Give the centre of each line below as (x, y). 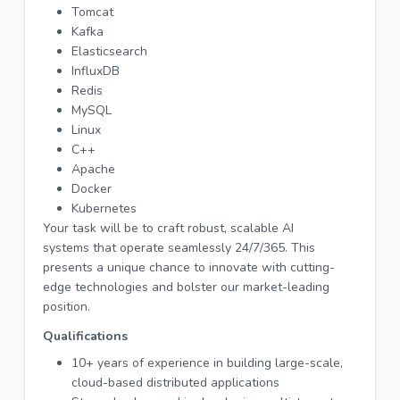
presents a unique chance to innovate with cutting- (189, 267)
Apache (93, 169)
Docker (92, 189)
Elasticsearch (109, 51)
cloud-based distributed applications (175, 383)
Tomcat (92, 12)
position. (67, 307)
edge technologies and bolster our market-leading (186, 287)
